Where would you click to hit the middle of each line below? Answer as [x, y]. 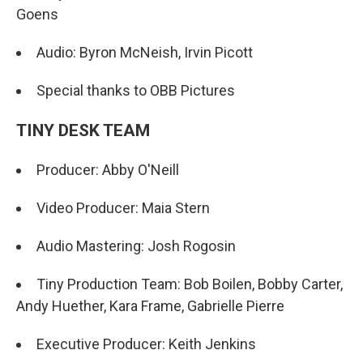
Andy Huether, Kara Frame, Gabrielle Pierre [150, 305]
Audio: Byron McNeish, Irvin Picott [145, 52]
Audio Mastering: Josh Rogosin [136, 246]
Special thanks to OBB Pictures [136, 90]
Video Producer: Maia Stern [123, 207]
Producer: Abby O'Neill [108, 169]
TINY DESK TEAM [83, 130]
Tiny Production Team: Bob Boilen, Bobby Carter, [190, 284]
